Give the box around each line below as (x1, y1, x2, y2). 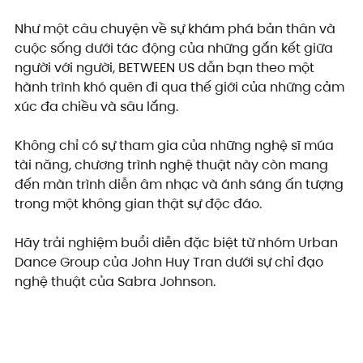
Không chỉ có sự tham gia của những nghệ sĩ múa (15, 136, 337, 156)
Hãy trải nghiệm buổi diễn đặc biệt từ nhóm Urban (15, 233, 341, 253)
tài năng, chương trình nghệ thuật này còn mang (15, 156, 331, 175)
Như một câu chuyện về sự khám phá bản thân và (15, 19, 339, 39)
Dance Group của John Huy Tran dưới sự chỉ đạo (15, 253, 327, 272)
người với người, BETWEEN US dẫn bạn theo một (15, 58, 318, 78)
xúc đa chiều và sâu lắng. (15, 97, 178, 117)
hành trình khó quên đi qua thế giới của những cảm (15, 78, 348, 97)
